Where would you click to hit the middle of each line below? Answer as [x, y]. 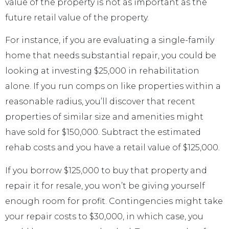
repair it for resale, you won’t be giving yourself [105, 186]
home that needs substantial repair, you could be [111, 56]
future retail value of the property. [77, 18]
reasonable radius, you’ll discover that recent [100, 102]
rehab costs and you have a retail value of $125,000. [112, 148]
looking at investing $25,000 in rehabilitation [102, 71]
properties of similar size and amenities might [104, 117]
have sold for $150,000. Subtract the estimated [103, 132]
